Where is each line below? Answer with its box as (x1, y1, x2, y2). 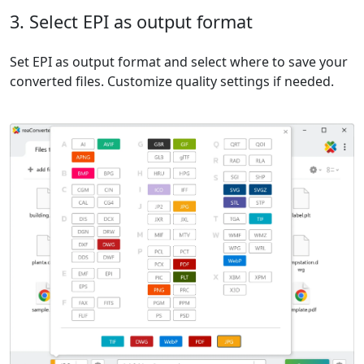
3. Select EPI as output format (10, 10, 253, 34)
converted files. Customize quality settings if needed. (10, 72, 334, 91)
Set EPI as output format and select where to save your (10, 53, 348, 71)
